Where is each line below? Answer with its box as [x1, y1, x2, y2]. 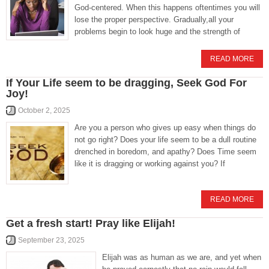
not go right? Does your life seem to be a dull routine [74, 135, 256, 144]
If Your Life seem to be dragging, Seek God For [6, 77, 247, 89]
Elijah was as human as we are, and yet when [102, 253, 261, 262]
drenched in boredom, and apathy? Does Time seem [74, 147, 256, 156]
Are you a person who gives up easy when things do [74, 123, 256, 132]
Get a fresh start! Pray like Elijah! [6, 217, 175, 229]
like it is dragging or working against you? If [74, 159, 225, 168]
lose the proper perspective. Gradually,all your [74, 15, 234, 24]
